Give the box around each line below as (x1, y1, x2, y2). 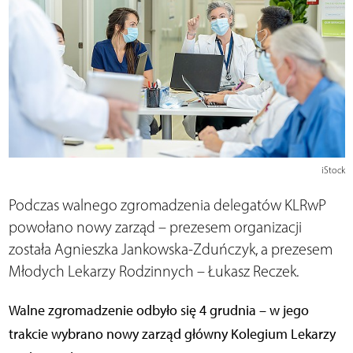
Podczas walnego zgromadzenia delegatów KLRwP (8, 195, 326, 215)
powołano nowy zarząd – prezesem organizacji (8, 217, 302, 237)
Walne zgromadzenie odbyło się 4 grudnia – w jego (8, 302, 309, 320)
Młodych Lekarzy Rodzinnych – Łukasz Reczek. (8, 262, 299, 281)
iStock (321, 165, 345, 176)
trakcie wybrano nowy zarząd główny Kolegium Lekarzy (8, 325, 336, 344)
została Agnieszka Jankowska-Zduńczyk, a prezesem (8, 240, 333, 259)
